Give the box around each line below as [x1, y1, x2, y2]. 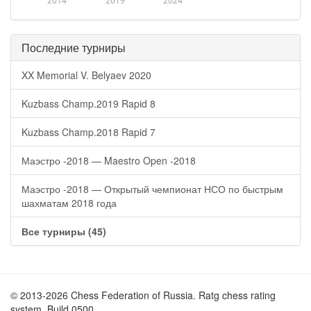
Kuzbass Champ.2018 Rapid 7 [22, 125, 155, 139]
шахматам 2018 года [22, 196, 117, 210]
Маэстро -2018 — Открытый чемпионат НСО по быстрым [22, 182, 283, 196]
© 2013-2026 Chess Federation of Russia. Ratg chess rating [10, 288, 276, 302]
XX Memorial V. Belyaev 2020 [22, 68, 151, 82]
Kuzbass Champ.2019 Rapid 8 [22, 96, 155, 110]
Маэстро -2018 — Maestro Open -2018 [22, 153, 196, 167]
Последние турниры [22, 40, 126, 56]
